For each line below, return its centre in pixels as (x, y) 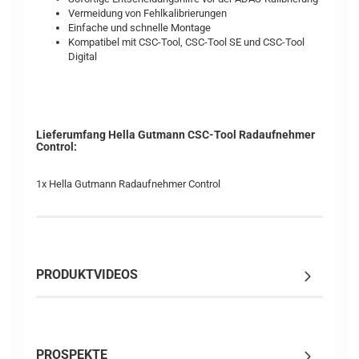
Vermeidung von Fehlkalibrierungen (147, 13)
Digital (83, 56)
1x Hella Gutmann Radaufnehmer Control (128, 184)
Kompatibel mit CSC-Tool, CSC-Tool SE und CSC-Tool (186, 42)
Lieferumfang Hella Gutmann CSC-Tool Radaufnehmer (175, 135)
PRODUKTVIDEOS (87, 274)
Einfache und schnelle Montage (139, 28)
